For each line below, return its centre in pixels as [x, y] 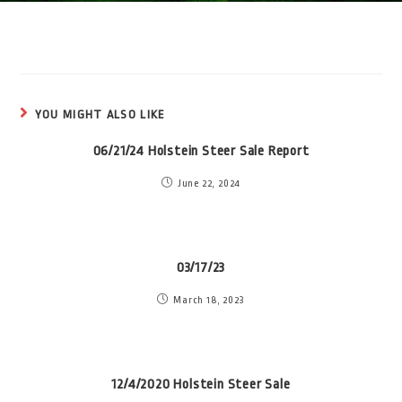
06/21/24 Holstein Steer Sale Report [201, 151]
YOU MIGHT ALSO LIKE [100, 114]
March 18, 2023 [209, 300]
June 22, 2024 [209, 184]
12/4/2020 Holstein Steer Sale [201, 385]
